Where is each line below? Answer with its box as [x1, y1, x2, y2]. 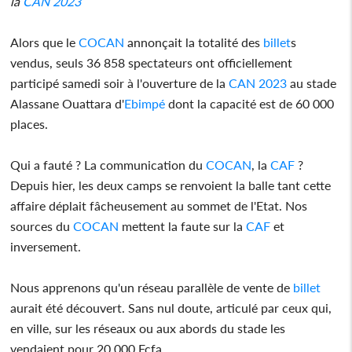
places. [10, 115, 49, 131]
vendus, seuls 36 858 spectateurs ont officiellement [10, 54, 293, 70]
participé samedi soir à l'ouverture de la [10, 75, 229, 90]
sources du [10, 218, 74, 233]
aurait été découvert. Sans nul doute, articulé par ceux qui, [10, 299, 332, 315]
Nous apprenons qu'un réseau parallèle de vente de [10, 279, 294, 295]
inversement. [10, 238, 82, 254]
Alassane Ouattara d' [10, 95, 125, 111]
